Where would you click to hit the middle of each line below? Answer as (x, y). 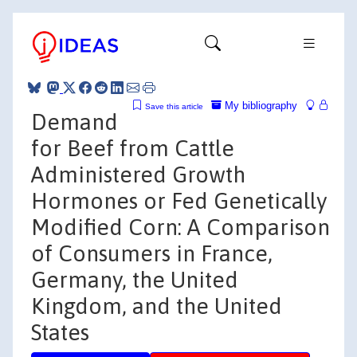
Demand (75, 122)
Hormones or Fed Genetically (179, 200)
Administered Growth (138, 174)
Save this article (174, 106)
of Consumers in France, (152, 253)
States (60, 332)
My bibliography (259, 105)
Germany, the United (135, 279)
